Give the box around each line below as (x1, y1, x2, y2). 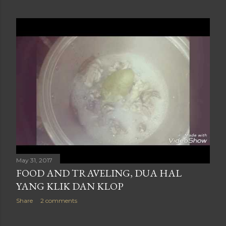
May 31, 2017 (16, 156, 52, 164)
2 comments (40, 197, 77, 204)
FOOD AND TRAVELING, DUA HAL (16, 166, 182, 180)
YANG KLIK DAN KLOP (16, 180, 124, 193)
